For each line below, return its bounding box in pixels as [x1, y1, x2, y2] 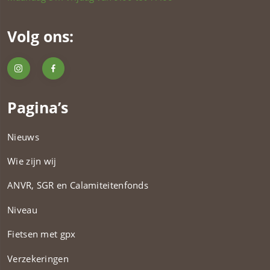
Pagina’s [7, 96, 68, 118]
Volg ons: [7, 25, 74, 46]
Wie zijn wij [7, 155, 57, 168]
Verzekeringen [7, 252, 69, 265]
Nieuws [7, 130, 39, 143]
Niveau [7, 203, 37, 216]
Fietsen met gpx [7, 228, 76, 240]
